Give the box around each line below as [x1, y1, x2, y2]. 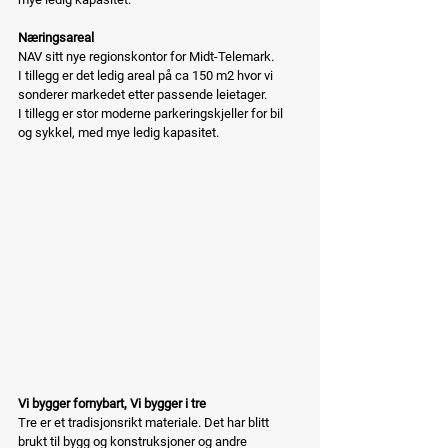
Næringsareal [18, 29, 94, 45]
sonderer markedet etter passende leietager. [18, 86, 267, 102]
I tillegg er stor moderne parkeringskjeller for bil [18, 105, 286, 121]
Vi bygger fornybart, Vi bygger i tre [18, 395, 206, 411]
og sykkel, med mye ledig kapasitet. [18, 124, 219, 140]
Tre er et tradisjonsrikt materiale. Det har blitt [18, 414, 272, 430]
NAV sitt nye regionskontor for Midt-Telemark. [18, 48, 274, 64]
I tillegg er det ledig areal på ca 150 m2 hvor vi [18, 67, 276, 83]
